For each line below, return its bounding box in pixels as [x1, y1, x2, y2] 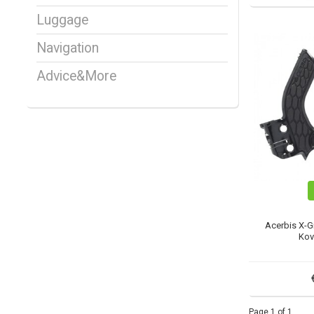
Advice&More [36, 68, 116, 85]
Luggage [36, 12, 88, 29]
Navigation [36, 40, 99, 57]
